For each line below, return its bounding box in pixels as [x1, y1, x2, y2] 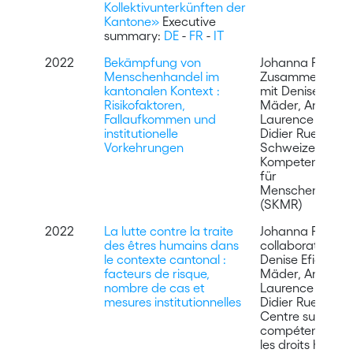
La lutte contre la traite [103, 223, 233, 238]
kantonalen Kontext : [103, 83, 220, 98]
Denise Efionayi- [259, 251, 349, 266]
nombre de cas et [103, 280, 205, 295]
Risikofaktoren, [103, 97, 185, 112]
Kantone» [103, 13, 159, 28]
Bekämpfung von [103, 54, 201, 69]
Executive [158, 13, 216, 28]
